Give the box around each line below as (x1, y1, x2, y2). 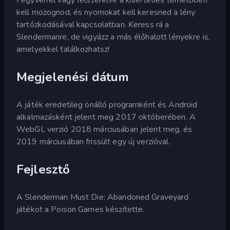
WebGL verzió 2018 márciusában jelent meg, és (16, 123, 192, 135)
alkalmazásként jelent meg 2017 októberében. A (16, 111, 196, 123)
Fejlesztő (16, 161, 70, 178)
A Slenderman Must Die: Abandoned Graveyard (16, 191, 189, 203)
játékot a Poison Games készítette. (16, 203, 145, 215)
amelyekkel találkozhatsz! (16, 43, 110, 55)
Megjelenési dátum (16, 68, 129, 85)
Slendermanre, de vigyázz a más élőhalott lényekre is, (16, 31, 210, 43)
